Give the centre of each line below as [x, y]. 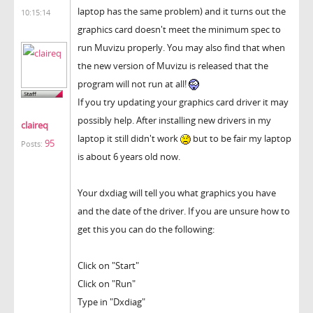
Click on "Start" [108, 265]
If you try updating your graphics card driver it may [183, 102]
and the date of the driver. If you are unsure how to [184, 211]
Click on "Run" [107, 283]
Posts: [32, 144]
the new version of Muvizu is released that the [173, 65]
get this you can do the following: [146, 229]
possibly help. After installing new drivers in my [174, 120]
